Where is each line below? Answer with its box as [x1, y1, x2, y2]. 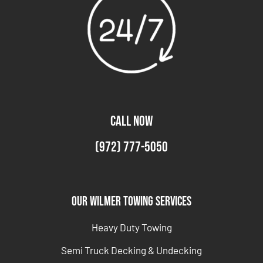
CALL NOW [110, 113, 153, 130]
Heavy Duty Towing [91, 221, 172, 234]
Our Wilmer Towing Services [72, 194, 191, 210]
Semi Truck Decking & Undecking [61, 244, 202, 257]
